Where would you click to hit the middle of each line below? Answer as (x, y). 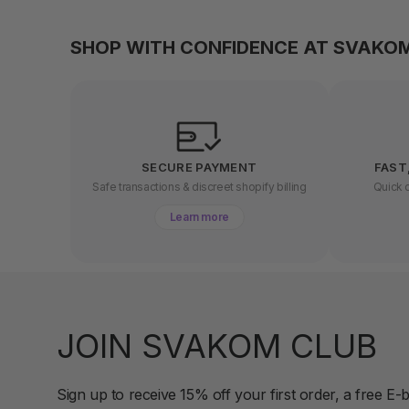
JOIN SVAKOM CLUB (217, 346)
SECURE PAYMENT (199, 167)
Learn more (199, 216)
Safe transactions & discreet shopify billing (199, 186)
